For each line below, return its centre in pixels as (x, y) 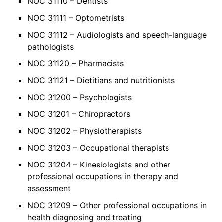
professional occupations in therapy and (103, 176)
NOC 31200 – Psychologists (80, 97)
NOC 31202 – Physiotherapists (84, 131)
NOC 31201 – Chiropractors (79, 114)
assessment (49, 188)
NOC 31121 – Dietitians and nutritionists (101, 80)
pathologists (51, 46)
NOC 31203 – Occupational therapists (98, 147)
